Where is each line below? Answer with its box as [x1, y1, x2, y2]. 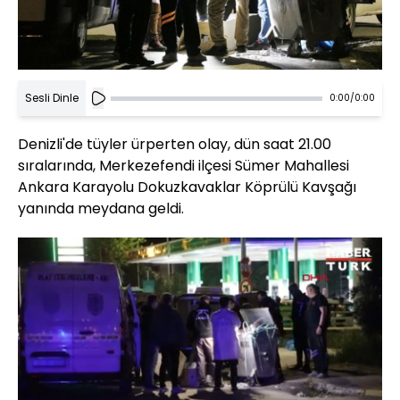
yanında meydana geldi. [18, 198, 184, 220]
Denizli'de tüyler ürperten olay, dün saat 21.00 [18, 134, 331, 155]
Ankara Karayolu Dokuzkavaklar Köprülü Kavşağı [18, 177, 356, 198]
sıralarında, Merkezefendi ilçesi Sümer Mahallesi [18, 155, 349, 177]
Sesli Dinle [25, 90, 79, 106]
